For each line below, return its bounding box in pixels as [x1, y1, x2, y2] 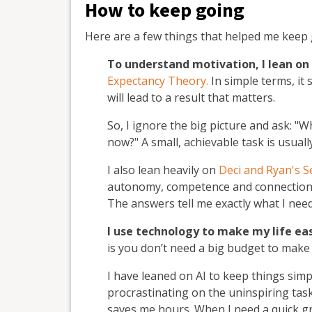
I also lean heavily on [107, 162, 219, 178]
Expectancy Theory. [107, 72, 208, 88]
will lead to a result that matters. [107, 89, 275, 105]
